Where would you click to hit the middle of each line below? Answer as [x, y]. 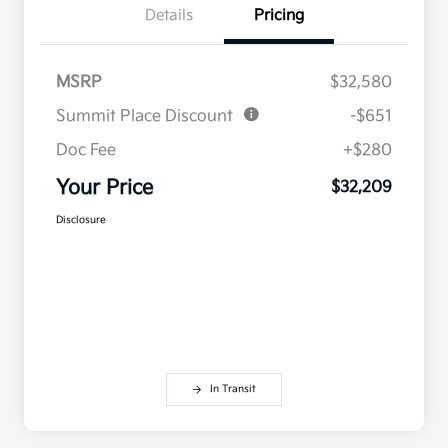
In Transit [233, 389]
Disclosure [81, 220]
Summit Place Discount [144, 117]
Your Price [104, 188]
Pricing [279, 16]
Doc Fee [86, 151]
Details [169, 16]
